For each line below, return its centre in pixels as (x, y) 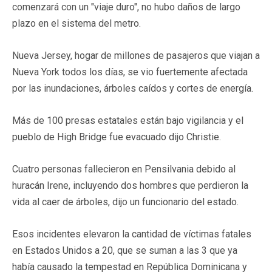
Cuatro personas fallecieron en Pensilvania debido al (124, 169)
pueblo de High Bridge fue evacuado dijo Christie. (117, 137)
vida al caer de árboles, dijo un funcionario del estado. (125, 202)
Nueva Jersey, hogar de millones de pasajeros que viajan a (136, 55)
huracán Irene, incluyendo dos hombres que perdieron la (130, 185)
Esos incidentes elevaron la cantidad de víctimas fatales (132, 234)
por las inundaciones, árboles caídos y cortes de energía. (133, 88)
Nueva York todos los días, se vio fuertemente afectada (130, 72)
